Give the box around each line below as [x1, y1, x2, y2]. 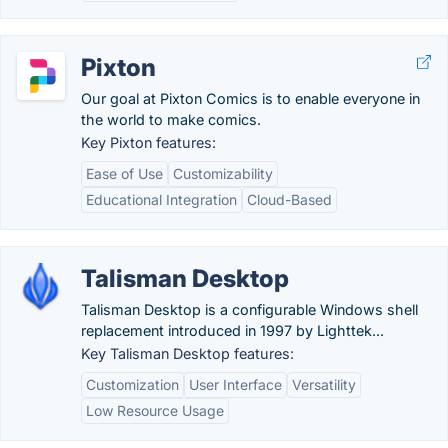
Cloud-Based [247, 191, 332, 208]
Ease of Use [86, 165, 163, 182]
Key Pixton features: [81, 134, 216, 151]
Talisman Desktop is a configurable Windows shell [81, 301, 418, 318]
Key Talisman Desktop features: [81, 345, 294, 362]
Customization [86, 376, 179, 393]
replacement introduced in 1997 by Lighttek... [81, 322, 384, 339]
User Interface [189, 376, 282, 393]
